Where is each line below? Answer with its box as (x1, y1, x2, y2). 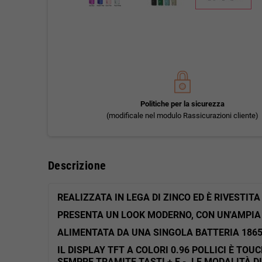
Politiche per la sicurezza (140, 99, 225, 108)
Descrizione (48, 158, 106, 173)
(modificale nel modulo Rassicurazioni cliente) (106, 111, 258, 120)
